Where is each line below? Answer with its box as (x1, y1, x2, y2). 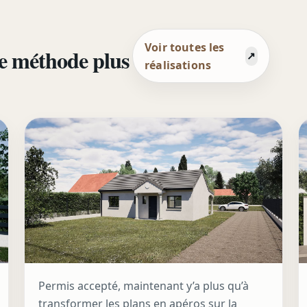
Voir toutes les (145, 39, 225, 55)
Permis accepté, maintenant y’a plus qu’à (38, 278, 249, 294)
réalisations (145, 57, 212, 73)
